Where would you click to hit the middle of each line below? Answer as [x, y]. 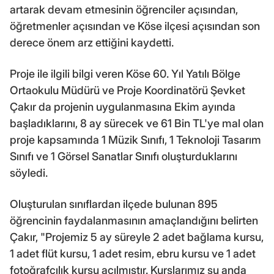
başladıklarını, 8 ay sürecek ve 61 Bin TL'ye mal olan [137, 124]
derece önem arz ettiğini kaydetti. [92, 43]
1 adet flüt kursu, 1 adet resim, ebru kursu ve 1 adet [133, 254]
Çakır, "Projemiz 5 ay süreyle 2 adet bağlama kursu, [137, 237]
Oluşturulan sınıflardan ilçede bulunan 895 [114, 204]
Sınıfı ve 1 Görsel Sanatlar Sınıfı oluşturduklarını [124, 157]
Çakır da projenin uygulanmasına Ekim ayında [123, 107]
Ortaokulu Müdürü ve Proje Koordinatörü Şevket [128, 91]
